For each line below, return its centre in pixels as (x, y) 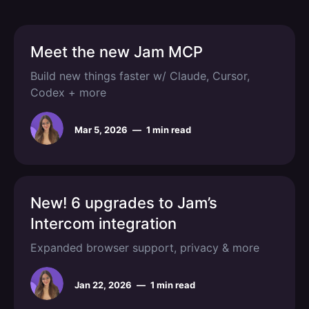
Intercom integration (103, 223)
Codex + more (68, 92)
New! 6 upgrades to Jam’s (124, 203)
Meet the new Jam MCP (117, 52)
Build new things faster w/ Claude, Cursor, (140, 76)
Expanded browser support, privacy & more (145, 248)
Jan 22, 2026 (103, 285)
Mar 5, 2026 (101, 130)
